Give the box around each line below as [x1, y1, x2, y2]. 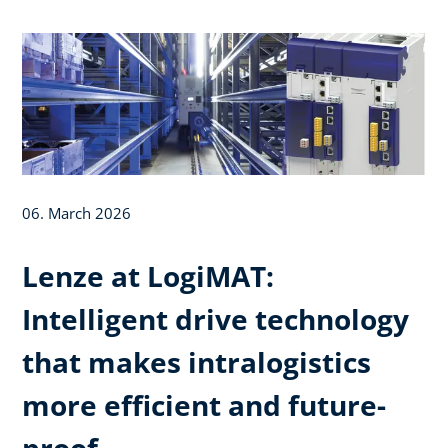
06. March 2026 [22, 202, 131, 223]
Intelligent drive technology [22, 299, 409, 338]
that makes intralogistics [22, 342, 371, 381]
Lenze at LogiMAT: [22, 256, 274, 295]
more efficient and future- [22, 385, 386, 424]
